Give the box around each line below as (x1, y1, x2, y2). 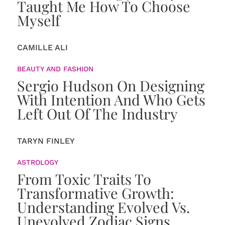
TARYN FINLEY (17, 136, 75, 146)
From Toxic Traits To (17, 169, 151, 188)
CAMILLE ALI (17, 43, 68, 52)
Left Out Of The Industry (17, 104, 178, 123)
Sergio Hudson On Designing (17, 76, 204, 95)
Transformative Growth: (17, 183, 174, 202)
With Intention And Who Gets (17, 90, 205, 109)
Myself (17, 11, 60, 30)
